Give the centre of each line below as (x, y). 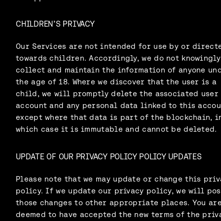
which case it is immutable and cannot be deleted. (116, 129)
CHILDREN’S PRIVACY (55, 23)
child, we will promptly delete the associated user (117, 93)
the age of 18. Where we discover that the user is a (116, 81)
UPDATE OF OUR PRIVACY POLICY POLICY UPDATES (109, 156)
